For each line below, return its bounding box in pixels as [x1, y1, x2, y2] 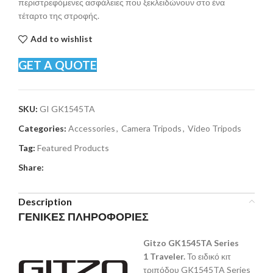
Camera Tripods [121, 122, 182, 133]
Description [18, 195, 72, 207]
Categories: [18, 122, 66, 133]
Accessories [68, 122, 115, 133]
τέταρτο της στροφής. [18, 10, 99, 21]
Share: [18, 161, 44, 172]
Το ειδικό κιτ [187, 250, 231, 261]
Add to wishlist [30, 34, 93, 44]
